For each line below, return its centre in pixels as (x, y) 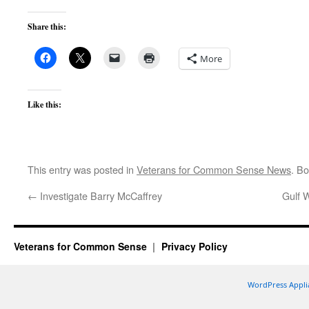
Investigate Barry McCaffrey (100, 196)
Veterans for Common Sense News (214, 169)
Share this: (47, 27)
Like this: (44, 104)
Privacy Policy (194, 246)
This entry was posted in (82, 169)
